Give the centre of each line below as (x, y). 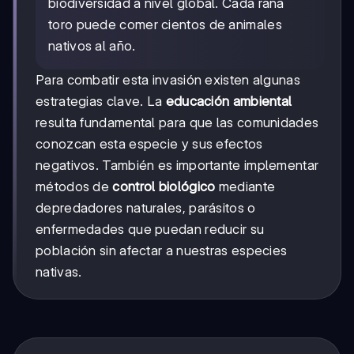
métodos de (74, 187)
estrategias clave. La (101, 102)
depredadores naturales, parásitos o (146, 208)
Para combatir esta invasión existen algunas (168, 80)
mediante (245, 187)
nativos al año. (92, 46)
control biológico (164, 187)
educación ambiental (229, 102)
